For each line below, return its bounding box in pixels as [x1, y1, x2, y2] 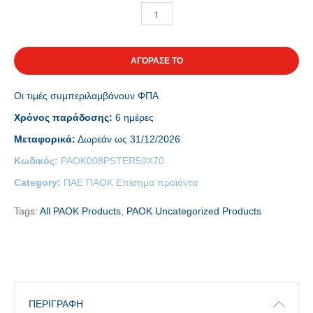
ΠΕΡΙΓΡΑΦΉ [29, 298, 83, 310]
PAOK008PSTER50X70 [61, 155, 164, 166]
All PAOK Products [40, 205, 121, 217]
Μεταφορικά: [14, 133, 75, 145]
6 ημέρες [112, 112, 154, 123]
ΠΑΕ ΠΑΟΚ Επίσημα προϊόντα [64, 177, 198, 188]
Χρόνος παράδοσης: [14, 112, 112, 123]
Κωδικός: [14, 155, 61, 166]
